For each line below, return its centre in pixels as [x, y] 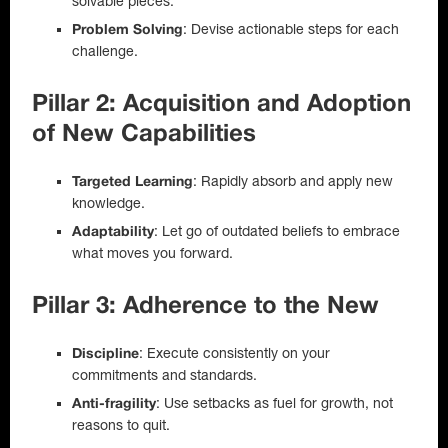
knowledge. [108, 203]
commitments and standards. [164, 375]
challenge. [105, 51]
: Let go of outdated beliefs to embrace [277, 231]
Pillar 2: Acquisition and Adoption [221, 105]
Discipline [105, 354]
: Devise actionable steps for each [291, 29]
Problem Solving [127, 30]
